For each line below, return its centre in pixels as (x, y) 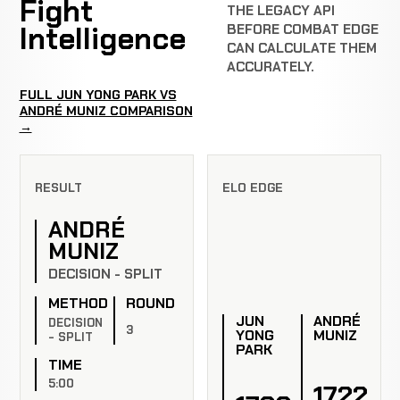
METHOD (78, 304)
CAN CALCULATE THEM (302, 49)
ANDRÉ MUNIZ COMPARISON (106, 110)
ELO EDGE (253, 188)
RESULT (58, 188)
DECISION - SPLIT (105, 275)
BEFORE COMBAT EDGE (303, 30)
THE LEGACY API (281, 11)
